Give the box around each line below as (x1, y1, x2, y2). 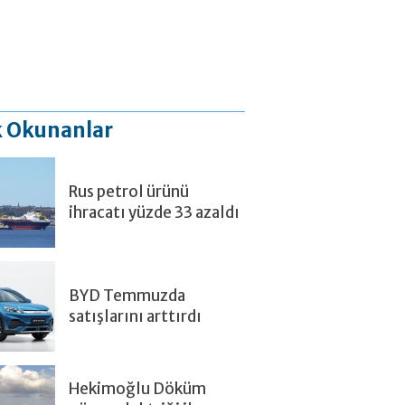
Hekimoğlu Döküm (69, 379, 206, 399)
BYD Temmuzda (69, 286, 185, 306)
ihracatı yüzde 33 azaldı (69, 202, 240, 222)
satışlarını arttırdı (69, 306, 202, 326)
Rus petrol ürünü (69, 182, 189, 202)
